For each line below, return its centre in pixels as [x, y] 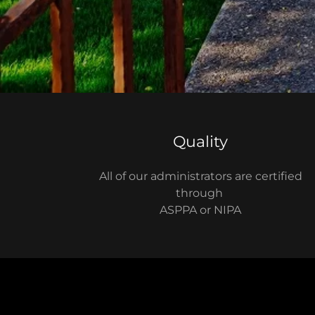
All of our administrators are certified [200, 176]
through [200, 193]
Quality [201, 142]
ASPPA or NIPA [201, 210]
